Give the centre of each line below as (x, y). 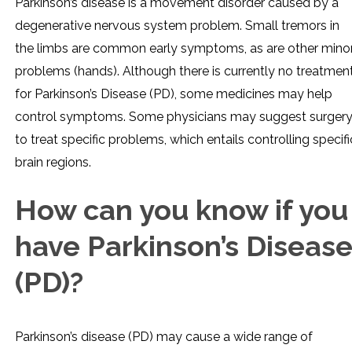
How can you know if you (181, 210)
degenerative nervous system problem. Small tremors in (177, 26)
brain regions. (53, 162)
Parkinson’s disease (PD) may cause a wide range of (164, 336)
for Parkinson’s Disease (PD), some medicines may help (174, 94)
